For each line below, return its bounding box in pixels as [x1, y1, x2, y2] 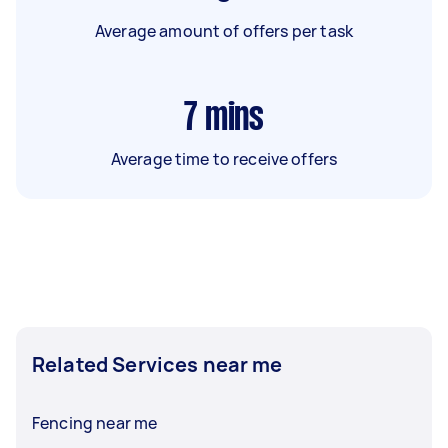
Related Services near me [32, 350, 283, 378]
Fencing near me [32, 411, 158, 434]
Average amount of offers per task [95, 19, 353, 42]
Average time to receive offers [110, 147, 338, 170]
